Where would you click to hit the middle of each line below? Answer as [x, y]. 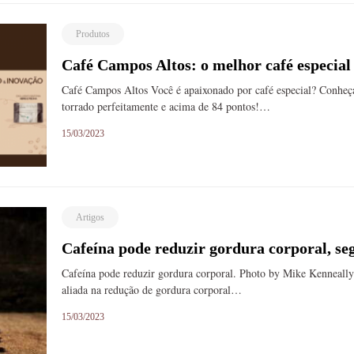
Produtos [93, 34]
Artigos [90, 218]
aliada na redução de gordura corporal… [152, 290]
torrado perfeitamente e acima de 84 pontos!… [166, 107]
